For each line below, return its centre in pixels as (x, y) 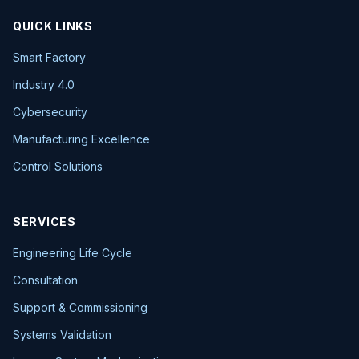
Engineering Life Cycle (73, 253)
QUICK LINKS (53, 26)
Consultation (45, 280)
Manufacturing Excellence (81, 139)
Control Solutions (58, 166)
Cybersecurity (50, 112)
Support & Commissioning (80, 307)
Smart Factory (49, 57)
